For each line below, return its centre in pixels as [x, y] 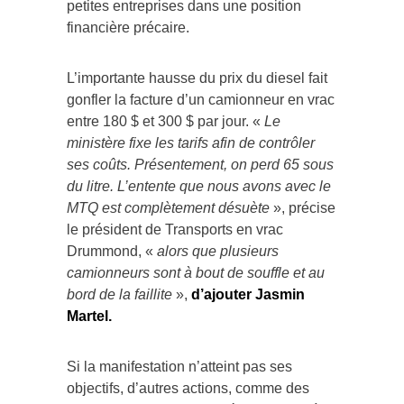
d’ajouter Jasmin [248, 294]
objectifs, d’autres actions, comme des [188, 388]
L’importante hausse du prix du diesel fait [197, 78]
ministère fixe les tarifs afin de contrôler [191, 142]
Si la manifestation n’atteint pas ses [179, 366]
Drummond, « [112, 251]
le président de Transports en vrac [175, 229]
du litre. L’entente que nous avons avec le [199, 186]
